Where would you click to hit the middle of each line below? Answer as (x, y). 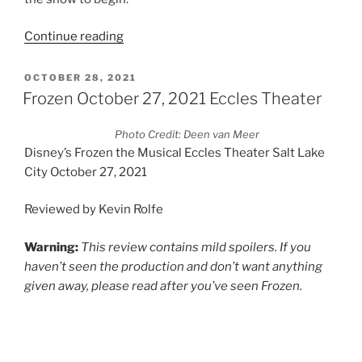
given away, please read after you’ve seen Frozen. (163, 286)
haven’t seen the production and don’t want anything (173, 266)
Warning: (53, 247)
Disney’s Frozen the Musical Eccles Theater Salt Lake (175, 152)
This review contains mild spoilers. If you (196, 247)
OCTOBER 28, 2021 (80, 78)
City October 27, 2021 (86, 172)
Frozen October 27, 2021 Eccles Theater (172, 98)
